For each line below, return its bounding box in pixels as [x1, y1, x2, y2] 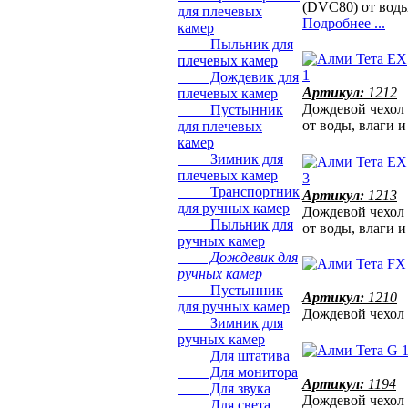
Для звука [178, 381, 270, 397]
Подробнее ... [302, 15, 385, 31]
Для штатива [178, 348, 290, 364]
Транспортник [178, 184, 300, 200]
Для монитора [178, 364, 298, 381]
